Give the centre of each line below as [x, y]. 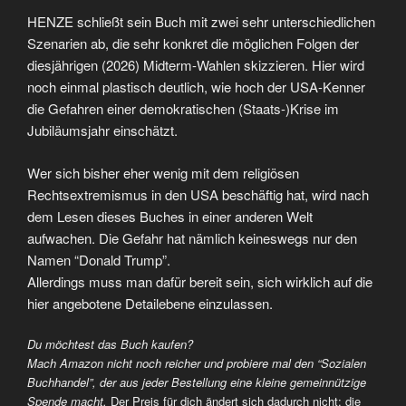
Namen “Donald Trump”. [99, 259]
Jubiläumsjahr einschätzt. [102, 130]
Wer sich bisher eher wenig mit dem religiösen [163, 172]
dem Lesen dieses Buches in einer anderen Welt [170, 216]
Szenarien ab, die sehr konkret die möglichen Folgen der [193, 43]
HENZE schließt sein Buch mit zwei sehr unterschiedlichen [201, 22]
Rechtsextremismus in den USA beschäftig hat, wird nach [198, 194]
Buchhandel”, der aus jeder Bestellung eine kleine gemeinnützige [197, 382]
